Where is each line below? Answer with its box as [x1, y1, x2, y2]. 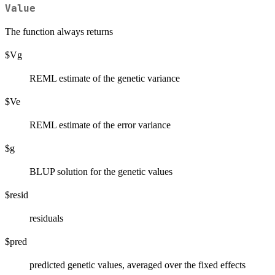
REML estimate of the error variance [29, 120, 171, 131]
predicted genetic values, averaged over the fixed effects [29, 260, 246, 271]
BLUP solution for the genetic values [29, 166, 172, 177]
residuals [29, 213, 63, 224]
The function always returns [5, 26, 113, 37]
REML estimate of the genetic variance [29, 73, 180, 84]
